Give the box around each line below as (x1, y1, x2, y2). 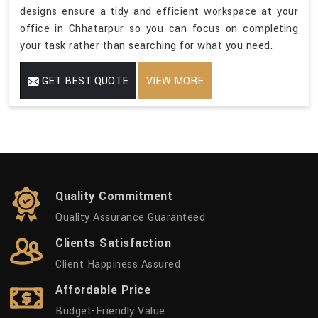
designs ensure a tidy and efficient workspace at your (20, 4, 298, 19)
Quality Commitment (55, 187, 172, 204)
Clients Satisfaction (55, 234, 171, 251)
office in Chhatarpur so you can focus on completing (20, 21, 298, 36)
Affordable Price (55, 281, 150, 298)
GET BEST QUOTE (39, 73, 128, 89)
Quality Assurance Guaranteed (55, 209, 205, 225)
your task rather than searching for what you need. (20, 38, 273, 53)
